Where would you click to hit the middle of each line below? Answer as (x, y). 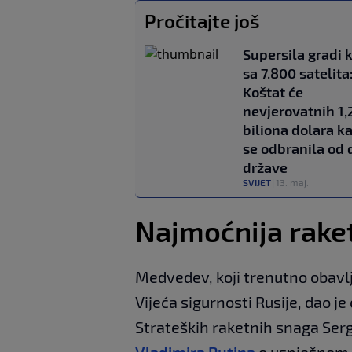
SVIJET (257, 182)
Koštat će (273, 92)
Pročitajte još (202, 20)
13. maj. (292, 182)
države (265, 167)
